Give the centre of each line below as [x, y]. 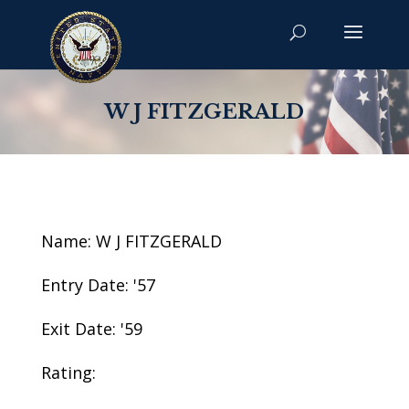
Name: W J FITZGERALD [131, 241]
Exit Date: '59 [91, 329]
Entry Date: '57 [98, 285]
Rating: [68, 372]
